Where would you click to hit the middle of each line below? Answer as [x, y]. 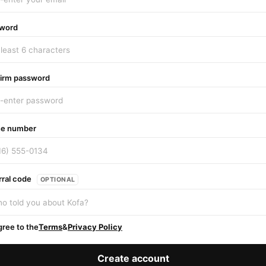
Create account [133, 258]
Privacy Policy [95, 227]
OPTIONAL [58, 179]
